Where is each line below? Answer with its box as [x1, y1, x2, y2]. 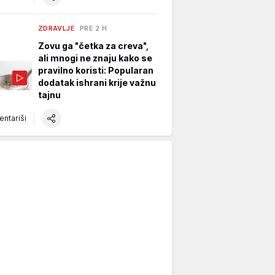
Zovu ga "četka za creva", [38, 40, 149, 51]
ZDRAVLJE [38, 23, 75, 33]
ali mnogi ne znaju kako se [38, 52, 152, 63]
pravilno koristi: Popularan [38, 64, 153, 76]
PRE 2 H [79, 23, 107, 33]
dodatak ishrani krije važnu [38, 77, 156, 88]
